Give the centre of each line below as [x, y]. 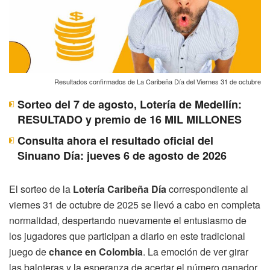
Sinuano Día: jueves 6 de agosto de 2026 [122, 155]
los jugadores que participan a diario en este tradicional [127, 236]
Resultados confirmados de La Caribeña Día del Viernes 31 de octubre [158, 81]
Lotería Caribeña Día [120, 189]
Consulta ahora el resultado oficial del [115, 140]
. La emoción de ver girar [196, 251]
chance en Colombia [96, 251]
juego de [29, 251]
